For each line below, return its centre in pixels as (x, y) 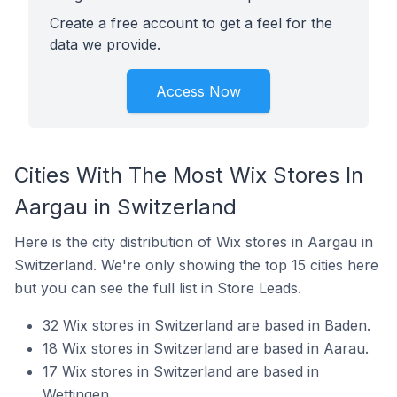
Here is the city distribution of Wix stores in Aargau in (194, 242)
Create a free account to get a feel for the (191, 23)
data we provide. (105, 44)
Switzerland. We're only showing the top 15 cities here (196, 265)
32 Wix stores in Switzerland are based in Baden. (206, 325)
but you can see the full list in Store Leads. (158, 288)
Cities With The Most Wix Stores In (189, 175)
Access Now (198, 91)
